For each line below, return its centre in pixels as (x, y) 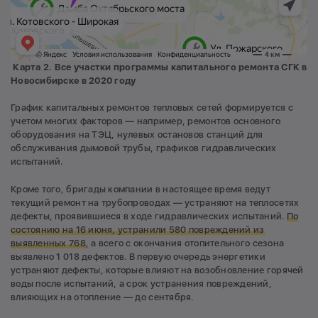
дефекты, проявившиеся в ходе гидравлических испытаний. (149, 216)
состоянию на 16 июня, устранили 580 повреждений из (138, 229)
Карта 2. (34, 67)
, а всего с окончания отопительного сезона (185, 243)
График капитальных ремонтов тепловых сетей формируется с (152, 108)
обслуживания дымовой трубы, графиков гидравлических (144, 148)
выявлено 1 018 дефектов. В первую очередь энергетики (138, 256)
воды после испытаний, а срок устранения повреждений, (142, 283)
